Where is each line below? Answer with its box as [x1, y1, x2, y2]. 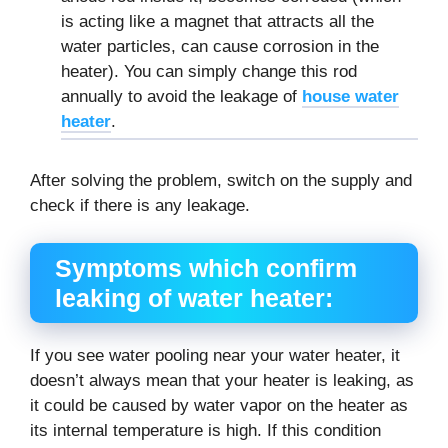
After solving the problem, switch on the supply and [30, 170, 412, 190]
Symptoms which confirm [55, 254, 357, 283]
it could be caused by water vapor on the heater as [30, 396, 408, 416]
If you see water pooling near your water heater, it [30, 346, 400, 366]
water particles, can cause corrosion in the [61, 37, 379, 57]
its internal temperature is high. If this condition [30, 421, 381, 441]
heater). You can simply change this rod [61, 62, 357, 82]
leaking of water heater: [55, 284, 333, 313]
